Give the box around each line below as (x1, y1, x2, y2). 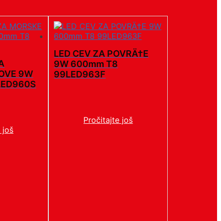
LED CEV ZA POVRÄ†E (54, 48, 149, 59)
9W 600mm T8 (54, 59, 118, 70)
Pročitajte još (83, 115, 133, 125)
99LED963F (54, 69, 106, 80)
